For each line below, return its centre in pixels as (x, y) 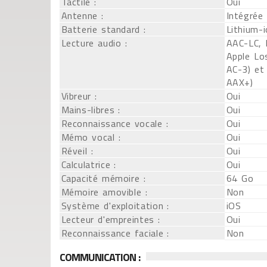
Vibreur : (79, 96)
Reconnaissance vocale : (115, 123)
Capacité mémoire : (103, 178)
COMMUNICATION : (100, 257)
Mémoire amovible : (104, 192)
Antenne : (82, 15)
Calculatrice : (89, 164)
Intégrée (245, 15)
